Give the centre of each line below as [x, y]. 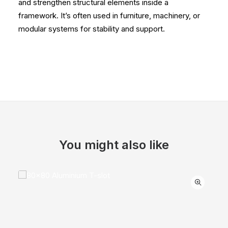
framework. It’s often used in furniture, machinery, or [109, 16]
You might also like [114, 145]
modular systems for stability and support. [92, 29]
